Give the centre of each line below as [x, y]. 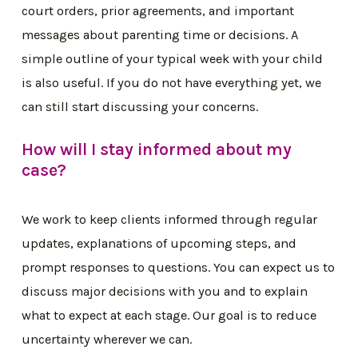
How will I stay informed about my [157, 149]
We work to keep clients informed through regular [170, 220]
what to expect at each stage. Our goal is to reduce [169, 316]
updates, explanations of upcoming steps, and [159, 244]
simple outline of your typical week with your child [173, 59]
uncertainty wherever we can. [107, 340]
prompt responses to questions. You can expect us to [179, 268]
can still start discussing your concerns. [140, 107]
